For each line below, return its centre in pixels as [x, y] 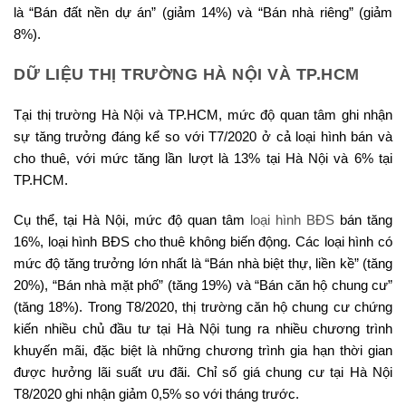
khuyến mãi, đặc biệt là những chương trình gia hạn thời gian [203, 351]
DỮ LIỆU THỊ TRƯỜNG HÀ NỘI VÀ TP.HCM [187, 75]
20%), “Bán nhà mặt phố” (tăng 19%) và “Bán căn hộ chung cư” [203, 285]
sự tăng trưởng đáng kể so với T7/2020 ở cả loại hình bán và [203, 137]
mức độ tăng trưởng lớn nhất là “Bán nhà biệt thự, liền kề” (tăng [203, 264]
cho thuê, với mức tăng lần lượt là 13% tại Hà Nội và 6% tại [203, 159]
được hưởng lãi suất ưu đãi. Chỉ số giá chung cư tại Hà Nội [203, 372]
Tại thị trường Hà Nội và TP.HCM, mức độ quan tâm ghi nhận [203, 115]
